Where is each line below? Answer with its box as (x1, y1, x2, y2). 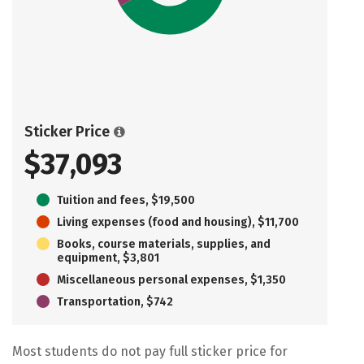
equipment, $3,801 (57, 250, 159, 265)
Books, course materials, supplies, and (57, 236, 271, 251)
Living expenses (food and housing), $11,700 (57, 214, 299, 229)
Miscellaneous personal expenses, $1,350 (57, 272, 286, 287)
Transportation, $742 (57, 294, 173, 309)
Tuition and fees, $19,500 (57, 193, 195, 207)
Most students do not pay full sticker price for (12, 343, 288, 359)
